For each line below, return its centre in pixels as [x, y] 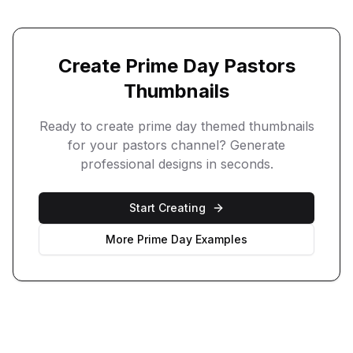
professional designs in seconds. [176, 164]
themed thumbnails [255, 126]
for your [95, 145]
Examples [220, 239]
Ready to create [88, 126]
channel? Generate [226, 145]
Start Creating [167, 208]
